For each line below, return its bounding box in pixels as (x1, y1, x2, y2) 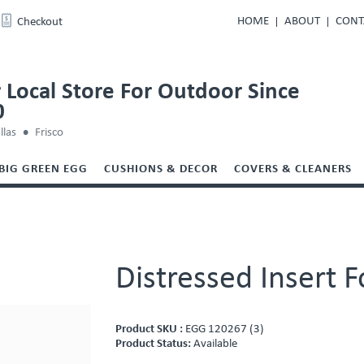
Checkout (17, 16, 63, 28)
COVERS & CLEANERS (234, 163, 352, 175)
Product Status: (115, 338, 194, 350)
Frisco (35, 127, 64, 139)
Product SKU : (115, 323, 186, 336)
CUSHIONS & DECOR (104, 163, 218, 175)
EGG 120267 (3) (185, 323, 265, 336)
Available (193, 338, 238, 350)
